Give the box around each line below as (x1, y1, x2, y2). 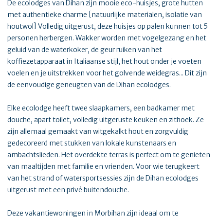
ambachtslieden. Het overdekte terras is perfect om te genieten (7, 150, 210, 160)
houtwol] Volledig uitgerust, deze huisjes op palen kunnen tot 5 (7, 22, 208, 31)
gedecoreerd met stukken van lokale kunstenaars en (7, 139, 176, 148)
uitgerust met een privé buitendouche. (7, 185, 129, 195)
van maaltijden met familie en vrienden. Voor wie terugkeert (7, 162, 200, 171)
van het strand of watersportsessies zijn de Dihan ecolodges (7, 174, 199, 183)
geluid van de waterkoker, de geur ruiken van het (7, 45, 162, 54)
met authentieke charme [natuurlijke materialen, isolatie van (7, 10, 202, 19)
